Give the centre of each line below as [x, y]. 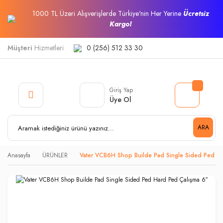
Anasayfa [19, 155]
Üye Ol [121, 99]
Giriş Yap [121, 90]
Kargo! [120, 24]
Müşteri [20, 48]
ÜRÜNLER [55, 155]
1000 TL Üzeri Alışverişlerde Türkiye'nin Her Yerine [108, 13]
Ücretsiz [196, 13]
